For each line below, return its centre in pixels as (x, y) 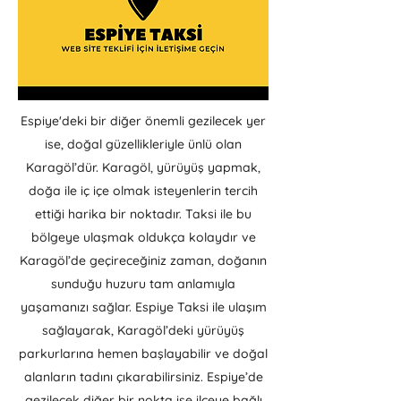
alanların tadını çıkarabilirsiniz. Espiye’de (143, 377)
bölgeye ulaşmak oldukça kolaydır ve (143, 237)
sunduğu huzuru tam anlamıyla (143, 284)
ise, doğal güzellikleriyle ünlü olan (143, 144)
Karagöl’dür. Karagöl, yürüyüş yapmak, (143, 167)
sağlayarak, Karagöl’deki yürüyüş (143, 330)
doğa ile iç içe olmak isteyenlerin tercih (143, 191)
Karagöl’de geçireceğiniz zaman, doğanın (143, 260)
